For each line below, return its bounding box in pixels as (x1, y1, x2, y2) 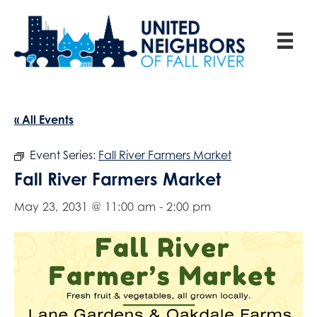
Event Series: (30, 148, 98, 163)
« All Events (14, 112, 74, 127)
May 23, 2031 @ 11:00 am (14, 200, 156, 214)
